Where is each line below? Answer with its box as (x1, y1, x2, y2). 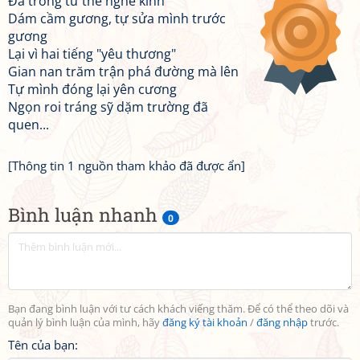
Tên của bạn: (8, 337, 78, 353)
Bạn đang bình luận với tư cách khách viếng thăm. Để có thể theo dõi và (8, 302, 349, 316)
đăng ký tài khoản (162, 316, 247, 329)
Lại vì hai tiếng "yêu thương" (8, 45, 176, 63)
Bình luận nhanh (8, 202, 162, 227)
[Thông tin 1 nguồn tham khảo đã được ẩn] (8, 157, 245, 174)
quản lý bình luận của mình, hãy (8, 316, 162, 329)
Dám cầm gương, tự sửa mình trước (8, 10, 226, 27)
